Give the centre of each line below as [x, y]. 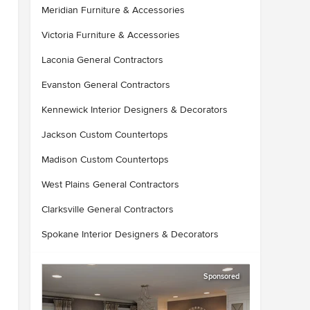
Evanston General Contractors [106, 85]
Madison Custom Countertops [105, 159]
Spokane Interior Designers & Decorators [130, 234]
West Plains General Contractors [110, 184]
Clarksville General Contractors [108, 209]
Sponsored [221, 276]
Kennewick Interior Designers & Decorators [135, 110]
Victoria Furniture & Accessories [111, 35]
